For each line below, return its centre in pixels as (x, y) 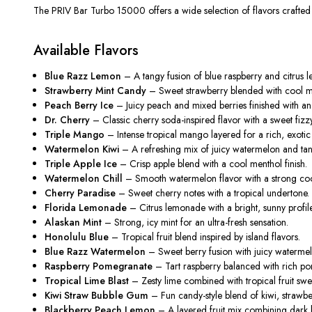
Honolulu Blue (77, 236)
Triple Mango (75, 134)
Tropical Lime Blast (87, 280)
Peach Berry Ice (79, 105)
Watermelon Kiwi (82, 149)
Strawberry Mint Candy (96, 90)
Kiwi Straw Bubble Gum (97, 295)
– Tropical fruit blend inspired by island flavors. (205, 236)
